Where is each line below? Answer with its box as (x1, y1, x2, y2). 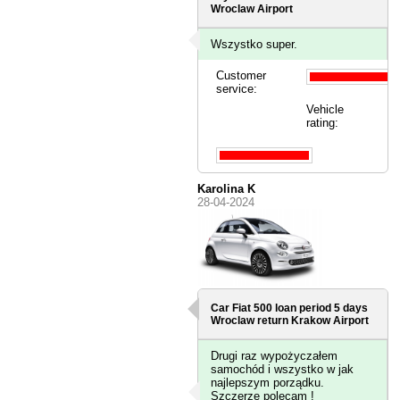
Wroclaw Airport (211, 2, 294, 15)
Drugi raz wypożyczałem (211, 349, 338, 363)
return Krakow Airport (254, 314, 370, 328)
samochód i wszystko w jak (211, 362, 354, 377)
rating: (305, 115, 338, 129)
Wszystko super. (211, 37, 298, 51)
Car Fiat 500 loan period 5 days (211, 302, 369, 315)
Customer (216, 68, 267, 82)
